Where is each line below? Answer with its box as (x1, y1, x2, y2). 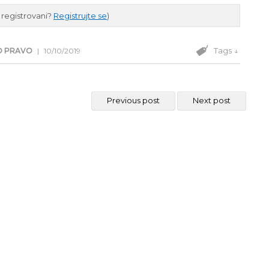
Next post (193, 95, 231, 105)
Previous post (107, 95, 160, 105)
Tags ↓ (214, 46, 241, 55)
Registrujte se (53, 11, 107, 20)
